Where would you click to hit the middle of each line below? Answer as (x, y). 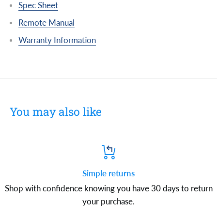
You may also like (56, 111)
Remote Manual (46, 23)
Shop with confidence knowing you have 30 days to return (108, 188)
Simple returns (108, 173)
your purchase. (108, 201)
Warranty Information (57, 40)
